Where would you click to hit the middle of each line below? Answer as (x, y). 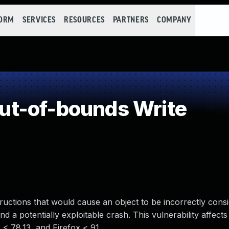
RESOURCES (84, 20)
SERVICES (39, 20)
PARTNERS (131, 20)
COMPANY (174, 20)
